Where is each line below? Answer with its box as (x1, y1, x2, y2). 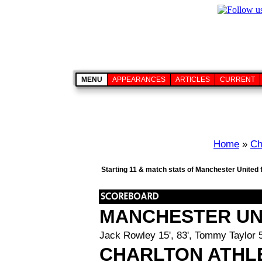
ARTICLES (175, 75, 210, 84)
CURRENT (220, 75, 255, 84)
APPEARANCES (112, 75, 166, 84)
